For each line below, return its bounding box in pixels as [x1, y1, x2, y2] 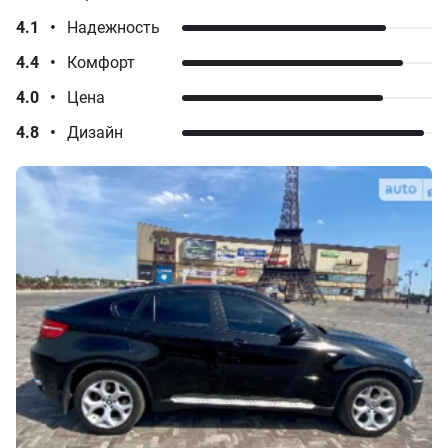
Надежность [67, 18, 160, 37]
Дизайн [67, 123, 123, 142]
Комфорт [67, 53, 135, 72]
